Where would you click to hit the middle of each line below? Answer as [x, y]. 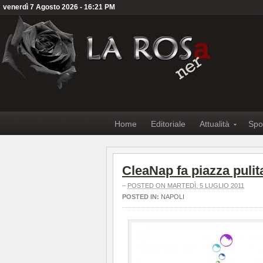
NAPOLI [173, 197]
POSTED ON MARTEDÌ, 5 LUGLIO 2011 [186, 186]
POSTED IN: [141, 197]
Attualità [215, 124]
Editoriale [168, 124]
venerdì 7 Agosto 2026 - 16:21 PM [59, 7]
